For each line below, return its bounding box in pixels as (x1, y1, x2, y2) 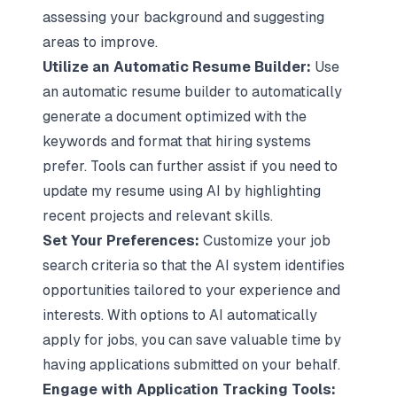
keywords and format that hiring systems (43, 133, 311, 150)
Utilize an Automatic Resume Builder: (43, 58, 311, 75)
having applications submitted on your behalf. (43, 356, 340, 373)
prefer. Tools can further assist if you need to (43, 158, 338, 175)
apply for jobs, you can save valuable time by (43, 331, 341, 348)
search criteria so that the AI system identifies (43, 257, 345, 274)
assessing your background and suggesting (43, 9, 324, 26)
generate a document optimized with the (43, 108, 307, 125)
